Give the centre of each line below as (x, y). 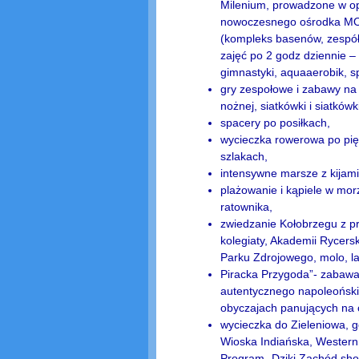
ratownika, (246, 206)
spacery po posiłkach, (275, 122)
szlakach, (244, 156)
